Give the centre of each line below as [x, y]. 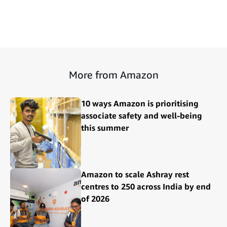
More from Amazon [113, 74]
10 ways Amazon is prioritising [140, 103]
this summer [105, 127]
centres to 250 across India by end [146, 186]
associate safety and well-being [142, 115]
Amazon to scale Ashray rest [135, 174]
